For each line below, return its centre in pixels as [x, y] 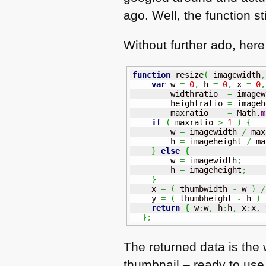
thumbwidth [204, 189]
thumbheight [206, 198]
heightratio [180, 103]
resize [187, 75]
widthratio [180, 94]
